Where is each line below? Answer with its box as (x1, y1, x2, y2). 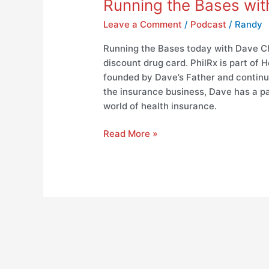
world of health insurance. (103, 100, 217, 112)
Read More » (103, 128, 159, 140)
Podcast (190, 18, 227, 30)
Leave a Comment (103, 18, 183, 30)
